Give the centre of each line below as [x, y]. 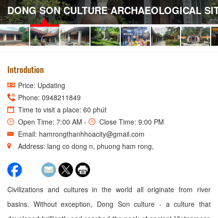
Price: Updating [41, 85]
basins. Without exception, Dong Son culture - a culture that [109, 204]
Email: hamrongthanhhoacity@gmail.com [80, 134]
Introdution [26, 69]
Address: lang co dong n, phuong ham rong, [85, 146]
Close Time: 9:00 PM [131, 121]
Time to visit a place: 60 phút [61, 109]
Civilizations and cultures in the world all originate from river [109, 189]
